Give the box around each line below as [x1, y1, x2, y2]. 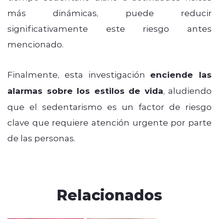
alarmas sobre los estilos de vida [7, 85, 163, 96]
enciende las [150, 68, 212, 80]
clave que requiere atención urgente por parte [7, 116, 212, 128]
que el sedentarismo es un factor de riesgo [7, 101, 212, 112]
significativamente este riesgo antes [7, 22, 212, 34]
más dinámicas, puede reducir [7, 7, 212, 18]
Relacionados [57, 184, 162, 204]
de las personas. [7, 132, 75, 143]
